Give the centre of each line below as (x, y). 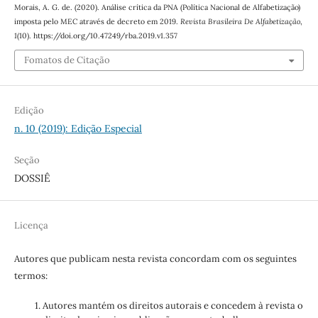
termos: (31, 275)
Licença (31, 225)
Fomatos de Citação (67, 60)
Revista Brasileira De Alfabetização (240, 21)
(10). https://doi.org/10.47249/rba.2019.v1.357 (97, 35)
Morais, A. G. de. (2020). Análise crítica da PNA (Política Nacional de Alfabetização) (157, 7)
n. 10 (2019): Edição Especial (78, 129)
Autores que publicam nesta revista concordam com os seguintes (155, 258)
